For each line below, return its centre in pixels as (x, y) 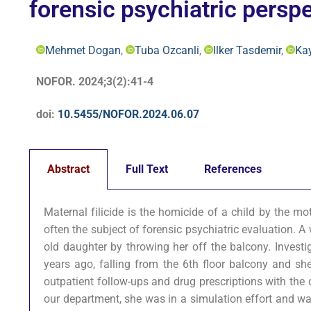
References (233, 169)
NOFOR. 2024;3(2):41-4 (95, 81)
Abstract (68, 169)
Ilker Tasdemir (247, 50)
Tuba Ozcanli (167, 50)
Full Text (147, 169)
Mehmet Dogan (83, 50)
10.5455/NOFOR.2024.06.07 (128, 115)
